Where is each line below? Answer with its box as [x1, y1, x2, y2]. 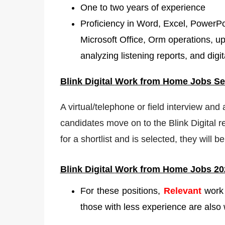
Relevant [163, 185, 201, 196]
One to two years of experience [80, 3, 205, 13]
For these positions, [80, 185, 164, 196]
